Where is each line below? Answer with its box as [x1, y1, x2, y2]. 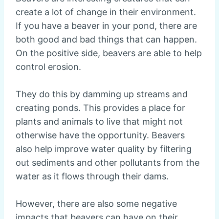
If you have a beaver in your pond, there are [16, 21, 197, 31]
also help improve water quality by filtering [16, 144, 192, 154]
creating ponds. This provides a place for [16, 103, 185, 113]
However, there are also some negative [16, 198, 177, 209]
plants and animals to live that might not [16, 116, 183, 127]
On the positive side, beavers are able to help [16, 48, 202, 59]
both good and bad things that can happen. [16, 34, 197, 45]
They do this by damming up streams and [16, 89, 188, 100]
